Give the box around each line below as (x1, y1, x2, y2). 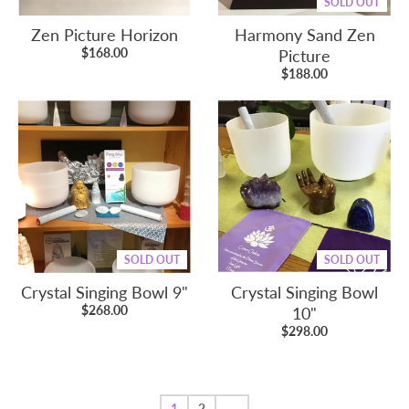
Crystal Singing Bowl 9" (21, 282, 188, 302)
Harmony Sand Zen (234, 25, 375, 45)
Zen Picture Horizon (31, 25, 178, 45)
